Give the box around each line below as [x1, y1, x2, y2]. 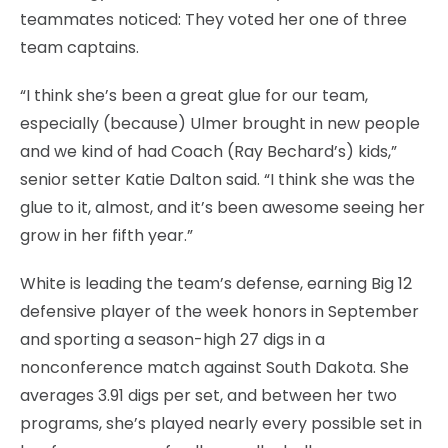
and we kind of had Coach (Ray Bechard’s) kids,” [20, 139, 397, 163]
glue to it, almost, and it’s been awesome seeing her [20, 195, 425, 219]
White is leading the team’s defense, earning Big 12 [20, 271, 412, 295]
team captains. [20, 35, 139, 59]
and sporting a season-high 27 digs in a [20, 327, 325, 351]
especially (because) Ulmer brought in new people [20, 111, 420, 135]
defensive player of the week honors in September [20, 299, 419, 323]
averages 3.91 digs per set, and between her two [20, 383, 397, 407]
